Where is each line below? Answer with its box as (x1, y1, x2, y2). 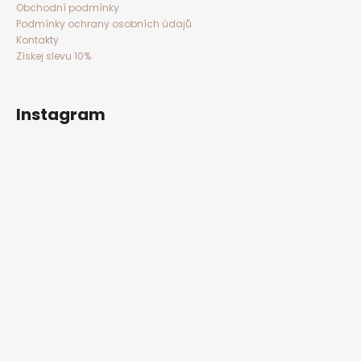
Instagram (16, 102, 106, 126)
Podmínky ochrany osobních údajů (16, 16, 192, 31)
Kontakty (16, 32, 59, 47)
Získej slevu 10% (16, 48, 91, 63)
